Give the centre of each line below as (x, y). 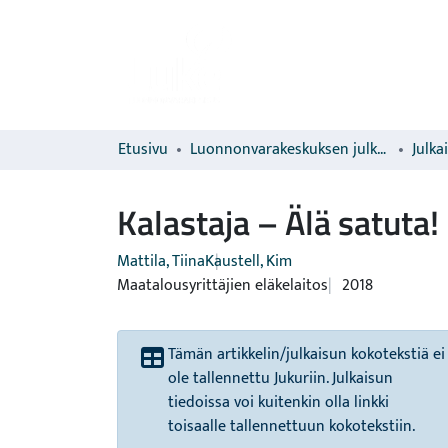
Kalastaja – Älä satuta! (278, 222)
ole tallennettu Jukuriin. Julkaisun (280, 378)
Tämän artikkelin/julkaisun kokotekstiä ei (306, 354)
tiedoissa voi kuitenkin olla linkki (278, 402)
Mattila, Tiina (161, 261)
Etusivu (143, 149)
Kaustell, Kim (248, 261)
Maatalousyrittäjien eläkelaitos (222, 285)
